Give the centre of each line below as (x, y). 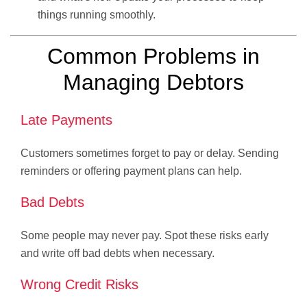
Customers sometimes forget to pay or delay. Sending (150, 153)
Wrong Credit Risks (79, 284)
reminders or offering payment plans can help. (131, 171)
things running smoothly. (97, 14)
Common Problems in (153, 56)
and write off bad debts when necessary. (118, 253)
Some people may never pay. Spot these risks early (145, 235)
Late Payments (66, 120)
